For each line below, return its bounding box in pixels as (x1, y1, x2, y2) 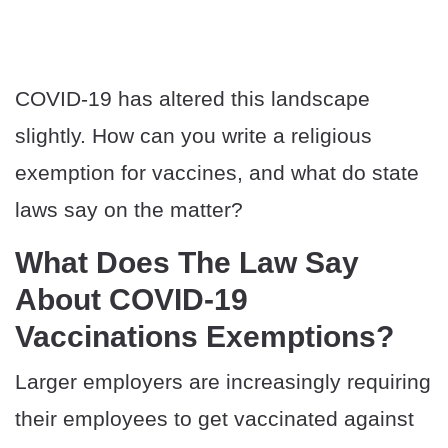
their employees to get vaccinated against (15, 407, 414, 431)
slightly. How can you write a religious (15, 124, 372, 148)
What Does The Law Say (15, 246, 359, 280)
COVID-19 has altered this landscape (15, 87, 370, 111)
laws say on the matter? (15, 198, 243, 222)
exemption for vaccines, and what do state (15, 161, 419, 185)
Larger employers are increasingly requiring (15, 370, 431, 394)
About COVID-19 (15, 283, 248, 317)
